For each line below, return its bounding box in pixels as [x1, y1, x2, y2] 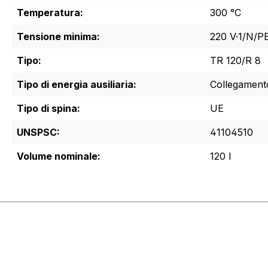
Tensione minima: [17, 30, 100, 42]
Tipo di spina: [17, 102, 80, 114]
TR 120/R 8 [210, 54, 261, 66]
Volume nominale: [17, 150, 100, 162]
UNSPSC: [17, 126, 60, 138]
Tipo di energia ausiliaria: [17, 78, 136, 90]
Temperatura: [17, 6, 83, 19]
